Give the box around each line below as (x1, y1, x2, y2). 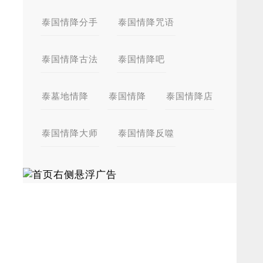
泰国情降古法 (42, 53, 98, 65)
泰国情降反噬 (118, 127, 174, 139)
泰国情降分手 (42, 16, 98, 28)
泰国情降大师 (42, 127, 98, 139)
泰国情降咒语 (118, 16, 174, 28)
